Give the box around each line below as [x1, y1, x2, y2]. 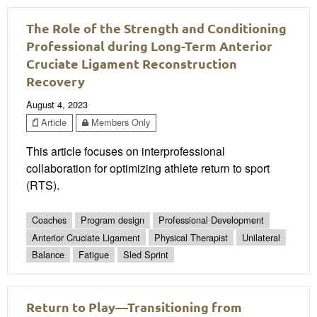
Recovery [26, 72, 85, 89]
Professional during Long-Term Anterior [26, 37, 272, 54]
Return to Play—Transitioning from [26, 299, 242, 316]
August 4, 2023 [26, 97, 88, 111]
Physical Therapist [154, 230, 228, 244]
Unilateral [242, 230, 280, 244]
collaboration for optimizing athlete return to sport [26, 160, 270, 177]
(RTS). [26, 177, 59, 194]
